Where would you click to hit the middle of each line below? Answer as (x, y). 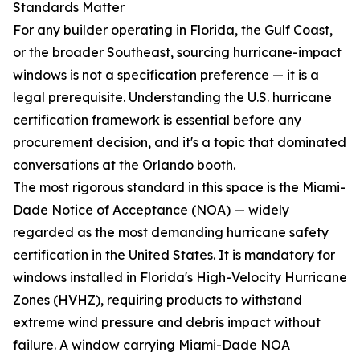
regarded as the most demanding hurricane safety (171, 232)
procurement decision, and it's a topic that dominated (180, 142)
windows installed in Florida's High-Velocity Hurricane (180, 277)
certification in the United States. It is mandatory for (174, 255)
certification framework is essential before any (157, 120)
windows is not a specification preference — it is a (166, 75)
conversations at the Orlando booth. (124, 165)
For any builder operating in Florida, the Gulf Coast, (173, 30)
